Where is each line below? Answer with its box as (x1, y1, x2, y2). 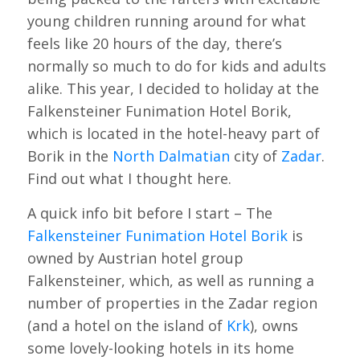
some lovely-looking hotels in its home (27, 338, 294, 358)
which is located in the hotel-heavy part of (27, 123, 320, 143)
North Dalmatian (112, 145, 230, 166)
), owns (249, 316, 298, 336)
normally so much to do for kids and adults (27, 55, 326, 76)
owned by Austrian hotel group (27, 248, 243, 268)
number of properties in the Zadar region (27, 293, 317, 313)
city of (229, 145, 281, 166)
